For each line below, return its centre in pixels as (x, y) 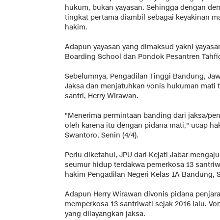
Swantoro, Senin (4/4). (102, 135)
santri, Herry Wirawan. (102, 96)
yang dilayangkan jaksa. (105, 214)
